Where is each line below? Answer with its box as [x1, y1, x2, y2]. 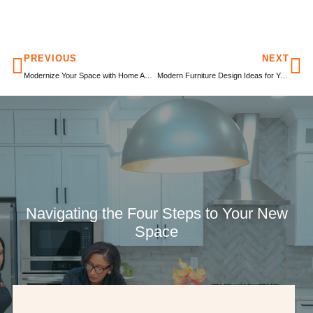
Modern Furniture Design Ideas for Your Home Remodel [279, 71, 288, 80]
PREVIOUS [24, 52, 77, 64]
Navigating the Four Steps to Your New [25, 204, 288, 222]
